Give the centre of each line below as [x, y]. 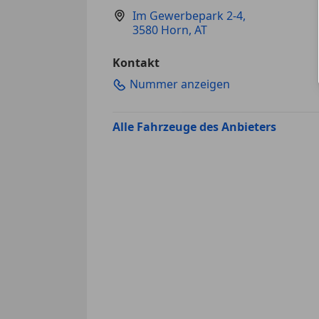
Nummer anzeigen [180, 84]
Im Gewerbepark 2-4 [188, 15]
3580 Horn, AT [170, 30]
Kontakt [136, 62]
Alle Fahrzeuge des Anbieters [194, 127]
